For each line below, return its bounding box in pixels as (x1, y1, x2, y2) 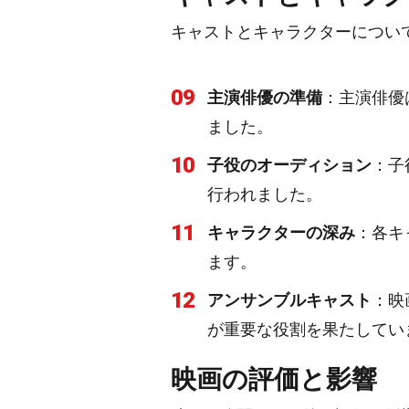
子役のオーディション (207, 155, 372, 174)
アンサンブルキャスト (207, 290, 372, 309)
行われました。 (207, 184, 322, 204)
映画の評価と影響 (171, 364, 377, 394)
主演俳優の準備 (207, 88, 322, 107)
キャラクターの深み (207, 223, 355, 242)
